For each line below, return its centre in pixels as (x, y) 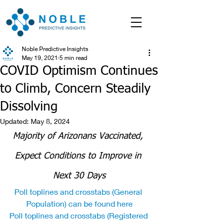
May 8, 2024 (50, 121)
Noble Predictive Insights (55, 49)
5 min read (73, 58)
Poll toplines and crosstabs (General (79, 192)
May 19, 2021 (40, 58)
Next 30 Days (79, 176)
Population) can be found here (79, 203)
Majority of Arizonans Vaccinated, (79, 136)
